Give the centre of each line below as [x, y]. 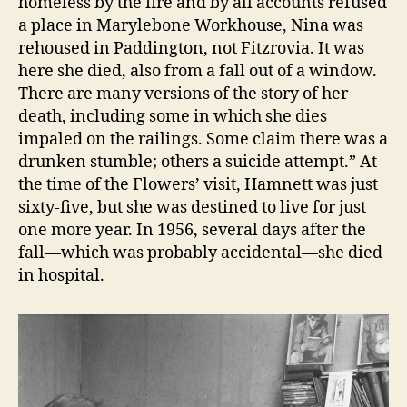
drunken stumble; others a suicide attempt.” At [198, 162]
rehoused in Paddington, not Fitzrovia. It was [191, 48]
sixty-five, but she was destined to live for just [192, 207]
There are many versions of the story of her [183, 94]
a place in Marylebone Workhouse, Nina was [191, 25]
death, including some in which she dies [173, 116]
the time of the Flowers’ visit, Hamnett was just [198, 184]
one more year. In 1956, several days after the [192, 230]
